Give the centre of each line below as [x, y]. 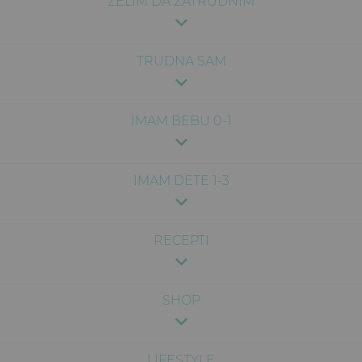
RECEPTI [181, 241]
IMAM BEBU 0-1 [181, 121]
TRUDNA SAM [181, 61]
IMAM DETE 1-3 [181, 181]
